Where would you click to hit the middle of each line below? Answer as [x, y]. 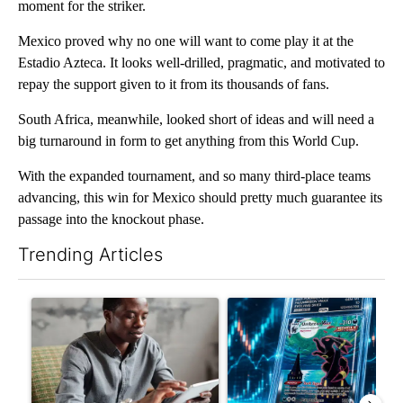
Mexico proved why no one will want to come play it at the [186, 40]
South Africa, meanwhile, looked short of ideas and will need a [196, 119]
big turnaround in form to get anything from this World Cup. [188, 140]
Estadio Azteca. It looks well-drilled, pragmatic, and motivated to [201, 62]
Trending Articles [90, 254]
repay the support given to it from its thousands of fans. [174, 84]
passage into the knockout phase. [111, 219]
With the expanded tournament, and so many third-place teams [194, 175]
